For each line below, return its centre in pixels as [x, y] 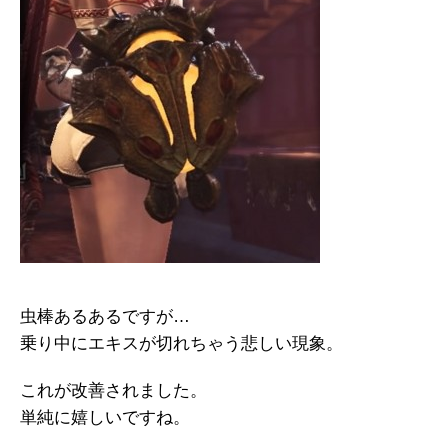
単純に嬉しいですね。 [105, 417]
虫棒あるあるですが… [105, 316]
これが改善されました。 [113, 390]
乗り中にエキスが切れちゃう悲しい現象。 [181, 343]
